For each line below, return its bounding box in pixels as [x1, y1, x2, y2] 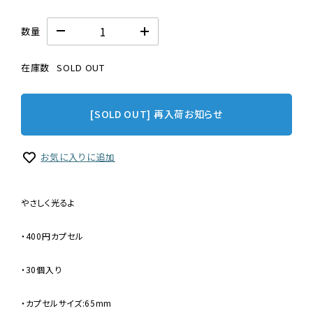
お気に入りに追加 [41, 150, 115, 163]
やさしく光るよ [21, 196, 75, 209]
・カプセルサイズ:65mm [21, 297, 112, 310]
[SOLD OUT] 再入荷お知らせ [90, 107, 223, 122]
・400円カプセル [21, 230, 84, 242]
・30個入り [21, 263, 62, 276]
